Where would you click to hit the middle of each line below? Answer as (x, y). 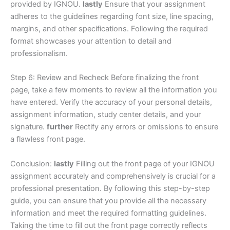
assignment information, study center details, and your (106, 115)
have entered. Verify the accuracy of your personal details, (111, 102)
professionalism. (39, 53)
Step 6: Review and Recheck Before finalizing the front (104, 78)
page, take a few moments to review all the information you (113, 90)
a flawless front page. (48, 139)
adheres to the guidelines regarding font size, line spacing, (112, 16)
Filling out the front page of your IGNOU (144, 164)
